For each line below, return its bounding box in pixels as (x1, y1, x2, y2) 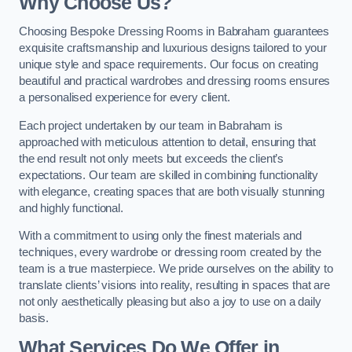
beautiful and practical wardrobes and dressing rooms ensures (19, 75, 331, 88)
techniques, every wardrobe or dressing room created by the (19, 246, 321, 259)
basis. (19, 312, 49, 325)
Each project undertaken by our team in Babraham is (19, 119, 283, 132)
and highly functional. (19, 201, 123, 214)
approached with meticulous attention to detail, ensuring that (19, 135, 317, 148)
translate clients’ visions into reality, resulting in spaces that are (19, 279, 330, 292)
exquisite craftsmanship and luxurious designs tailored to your (19, 42, 327, 55)
